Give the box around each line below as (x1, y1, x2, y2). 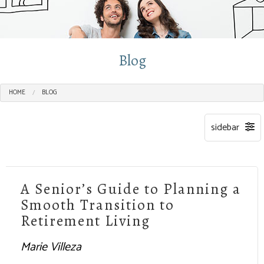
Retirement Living (21, 210, 150, 231)
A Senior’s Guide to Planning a (21, 179, 241, 199)
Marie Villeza (21, 237, 81, 257)
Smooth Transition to (21, 194, 174, 215)
